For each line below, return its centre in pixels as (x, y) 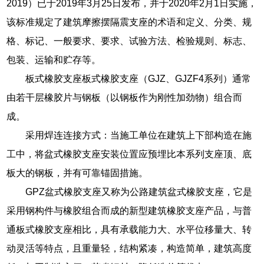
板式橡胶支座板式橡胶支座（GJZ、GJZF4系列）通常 (138, 78)
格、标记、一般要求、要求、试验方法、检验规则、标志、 (129, 41)
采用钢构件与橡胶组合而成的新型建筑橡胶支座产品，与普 (129, 210)
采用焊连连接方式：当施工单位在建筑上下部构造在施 (139, 135)
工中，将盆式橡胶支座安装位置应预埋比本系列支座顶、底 (129, 154)
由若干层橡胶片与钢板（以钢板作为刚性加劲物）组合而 (125, 97)
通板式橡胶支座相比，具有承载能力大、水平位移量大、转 (129, 229)
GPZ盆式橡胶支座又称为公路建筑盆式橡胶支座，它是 (139, 192)
